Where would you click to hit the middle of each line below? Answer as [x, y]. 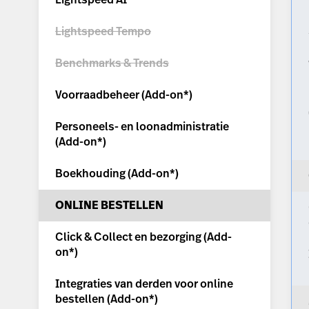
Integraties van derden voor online [144, 284]
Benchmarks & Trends [112, 63]
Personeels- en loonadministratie [142, 127]
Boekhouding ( [93, 174]
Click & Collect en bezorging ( [131, 237]
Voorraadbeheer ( [100, 95]
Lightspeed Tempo [103, 32]
